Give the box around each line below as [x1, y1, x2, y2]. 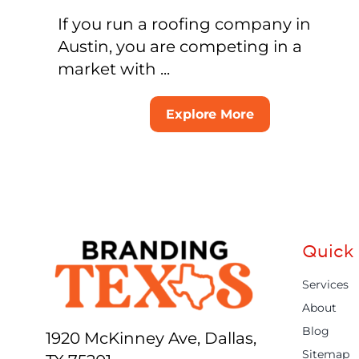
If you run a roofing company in [57, 14, 311, 34]
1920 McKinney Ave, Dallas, [45, 329, 256, 349]
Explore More [166, 107, 254, 123]
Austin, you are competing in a [57, 37, 302, 57]
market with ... [57, 59, 170, 79]
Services [301, 277, 349, 292]
